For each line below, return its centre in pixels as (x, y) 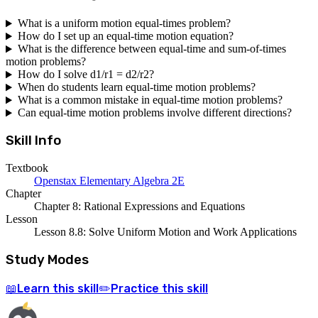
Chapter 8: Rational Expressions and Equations (139, 206)
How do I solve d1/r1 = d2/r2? (86, 75)
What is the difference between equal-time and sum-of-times (152, 49)
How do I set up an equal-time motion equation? (125, 36)
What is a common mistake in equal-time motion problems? (150, 100)
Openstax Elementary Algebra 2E (109, 180)
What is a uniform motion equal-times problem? (124, 23)
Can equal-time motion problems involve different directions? (154, 113)
